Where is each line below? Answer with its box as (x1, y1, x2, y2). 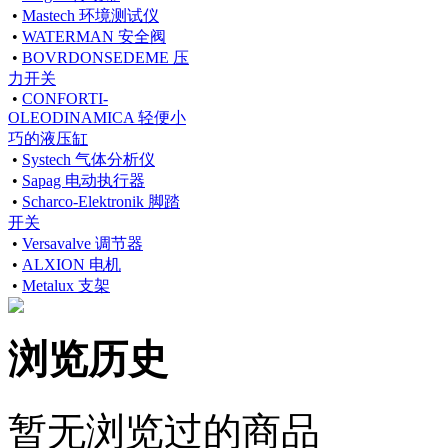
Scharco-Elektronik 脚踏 (22, 192, 180, 210)
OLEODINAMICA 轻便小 (8, 108, 186, 126)
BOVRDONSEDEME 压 (22, 48, 189, 66)
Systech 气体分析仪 (22, 150, 155, 168)
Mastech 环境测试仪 (22, 6, 159, 24)
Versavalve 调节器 (22, 234, 143, 252)
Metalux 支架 (22, 276, 110, 294)
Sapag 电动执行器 (22, 171, 145, 189)
